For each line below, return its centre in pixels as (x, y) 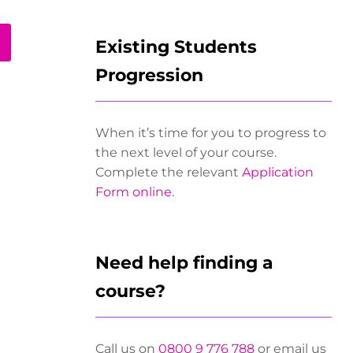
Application (278, 172)
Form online (134, 191)
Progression (149, 74)
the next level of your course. (186, 152)
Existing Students (176, 46)
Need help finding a (184, 263)
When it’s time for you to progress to (211, 132)
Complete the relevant (169, 172)
